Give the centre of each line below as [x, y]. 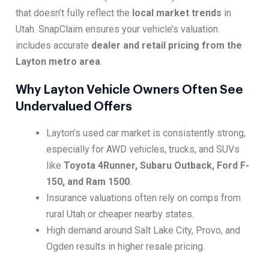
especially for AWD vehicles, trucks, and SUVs [143, 150]
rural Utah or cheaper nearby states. [120, 214]
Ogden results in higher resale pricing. [126, 247]
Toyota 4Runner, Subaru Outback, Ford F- [157, 166]
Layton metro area [58, 62]
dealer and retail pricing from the [167, 46]
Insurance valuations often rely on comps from [144, 198]
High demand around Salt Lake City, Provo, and [144, 231]
